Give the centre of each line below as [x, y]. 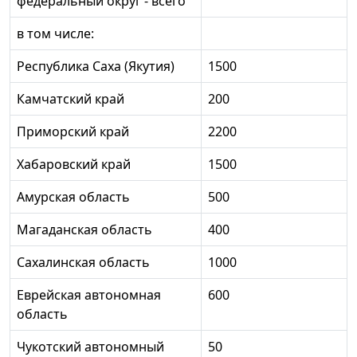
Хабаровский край [74, 164]
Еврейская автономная [89, 294]
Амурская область [73, 196]
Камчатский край [71, 98]
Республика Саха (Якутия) [96, 66]
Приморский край [73, 131]
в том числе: [55, 33]
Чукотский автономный [90, 346]
